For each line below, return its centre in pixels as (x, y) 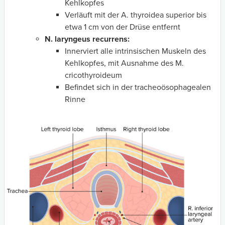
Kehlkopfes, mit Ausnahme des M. (124, 63)
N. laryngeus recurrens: (87, 39)
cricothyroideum (93, 75)
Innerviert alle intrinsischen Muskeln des (135, 51)
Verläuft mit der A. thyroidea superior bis (136, 15)
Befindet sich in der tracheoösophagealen (138, 87)
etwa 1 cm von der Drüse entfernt (123, 27)
